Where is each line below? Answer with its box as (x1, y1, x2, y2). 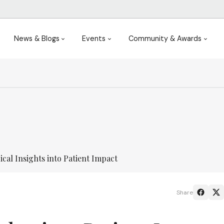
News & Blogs (13, 33, 59, 43)
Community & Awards (128, 33, 202, 43)
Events (82, 33, 106, 43)
